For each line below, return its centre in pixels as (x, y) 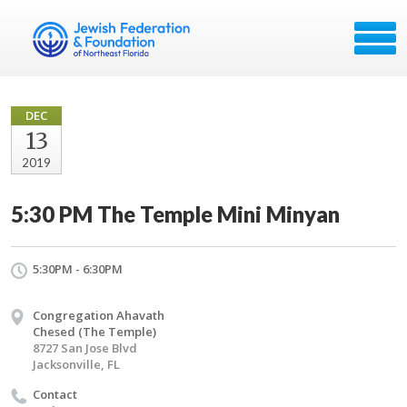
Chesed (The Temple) (94, 332)
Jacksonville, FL (76, 364)
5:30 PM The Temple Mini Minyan (175, 214)
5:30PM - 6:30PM (78, 269)
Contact (55, 394)
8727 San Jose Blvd (85, 348)
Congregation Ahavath (99, 315)
